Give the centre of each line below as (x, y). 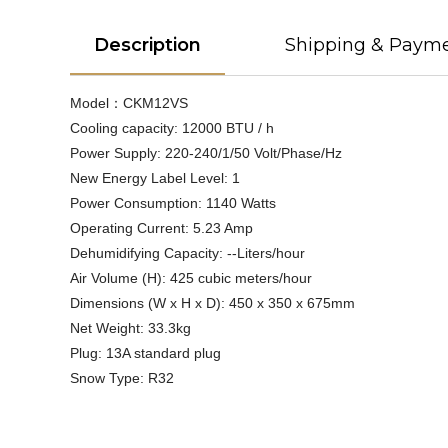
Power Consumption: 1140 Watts (173, 203)
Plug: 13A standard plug (145, 353)
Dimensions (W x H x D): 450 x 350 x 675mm (212, 303)
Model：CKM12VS (129, 103)
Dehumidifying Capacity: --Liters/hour (187, 253)
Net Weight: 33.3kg (130, 328)
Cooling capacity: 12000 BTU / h (172, 128)
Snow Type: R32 (122, 378)
